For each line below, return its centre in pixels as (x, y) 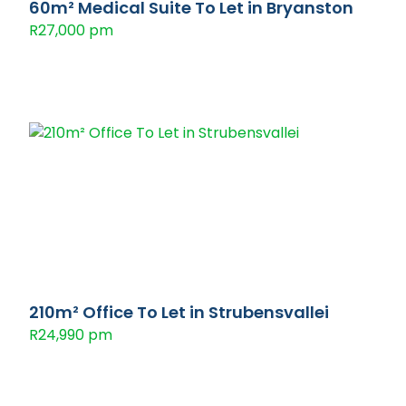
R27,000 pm (71, 30)
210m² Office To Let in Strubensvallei (179, 312)
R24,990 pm (71, 335)
